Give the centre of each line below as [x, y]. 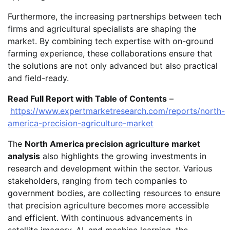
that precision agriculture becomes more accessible [108, 205]
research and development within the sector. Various [110, 168]
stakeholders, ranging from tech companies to [98, 180]
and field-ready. [38, 78]
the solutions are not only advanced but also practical [113, 65]
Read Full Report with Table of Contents [87, 98]
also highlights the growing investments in [123, 156]
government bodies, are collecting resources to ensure [114, 193]
